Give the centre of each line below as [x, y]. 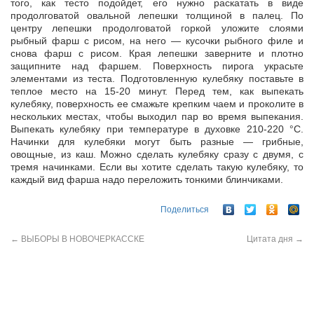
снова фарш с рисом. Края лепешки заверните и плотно [157, 54]
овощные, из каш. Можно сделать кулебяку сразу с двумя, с [157, 155]
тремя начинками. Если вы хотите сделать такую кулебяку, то [157, 167]
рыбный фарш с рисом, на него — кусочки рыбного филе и [157, 41]
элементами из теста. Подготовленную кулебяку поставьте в [157, 79]
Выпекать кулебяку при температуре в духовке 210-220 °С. [157, 129]
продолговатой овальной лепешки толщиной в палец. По [157, 16]
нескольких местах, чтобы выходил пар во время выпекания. [157, 117]
